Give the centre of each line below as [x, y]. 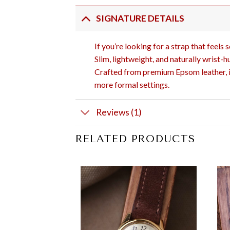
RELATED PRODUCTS [135, 139]
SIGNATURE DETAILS [140, 18]
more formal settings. [132, 84]
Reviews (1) [119, 112]
